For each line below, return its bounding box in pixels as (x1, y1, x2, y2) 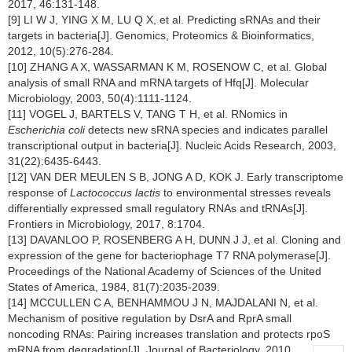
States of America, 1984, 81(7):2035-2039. (8, 280, 220, 293)
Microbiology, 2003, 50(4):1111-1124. (8, 92, 192, 104)
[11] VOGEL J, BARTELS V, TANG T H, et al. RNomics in (8, 108, 288, 120)
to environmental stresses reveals (160, 186, 331, 199)
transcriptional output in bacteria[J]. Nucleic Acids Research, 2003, (8, 139, 336, 152)
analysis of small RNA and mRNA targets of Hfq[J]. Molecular (8, 76, 309, 89)
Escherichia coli (8, 123, 85, 136)
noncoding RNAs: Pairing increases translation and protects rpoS (8, 328, 330, 340)
